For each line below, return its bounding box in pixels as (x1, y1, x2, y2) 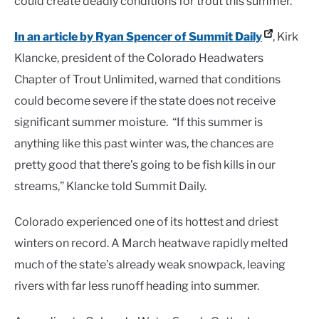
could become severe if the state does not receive (14, 94, 276, 108)
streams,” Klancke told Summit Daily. (14, 179, 206, 194)
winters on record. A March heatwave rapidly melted (14, 236, 288, 251)
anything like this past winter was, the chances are (14, 137, 273, 151)
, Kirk (273, 30, 298, 44)
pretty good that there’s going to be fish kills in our (14, 158, 276, 172)
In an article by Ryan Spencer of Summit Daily (14, 30, 262, 44)
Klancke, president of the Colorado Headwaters (14, 51, 263, 66)
